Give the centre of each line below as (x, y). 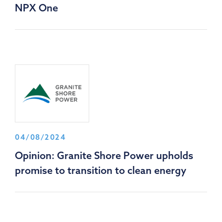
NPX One (36, 8)
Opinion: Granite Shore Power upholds (104, 155)
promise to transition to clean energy (101, 170)
